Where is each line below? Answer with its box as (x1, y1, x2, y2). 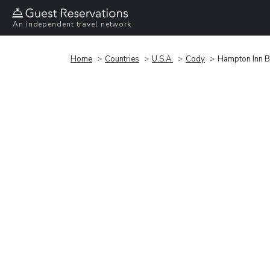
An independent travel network (13, 19, 132, 30)
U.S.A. (152, 53, 173, 64)
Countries (105, 53, 139, 64)
